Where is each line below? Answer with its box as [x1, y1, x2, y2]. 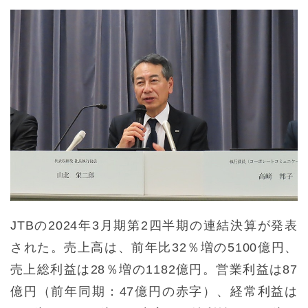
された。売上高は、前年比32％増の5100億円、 [10, 240, 298, 254]
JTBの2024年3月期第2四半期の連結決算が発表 [10, 218, 298, 232]
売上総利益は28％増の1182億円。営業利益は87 [10, 262, 298, 276]
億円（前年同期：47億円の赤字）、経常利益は [10, 284, 298, 298]
